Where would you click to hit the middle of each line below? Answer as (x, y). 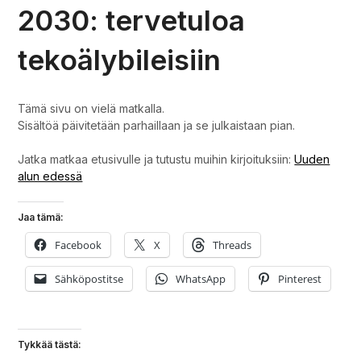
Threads (232, 245)
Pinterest (300, 278)
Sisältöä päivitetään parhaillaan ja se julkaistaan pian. (157, 125)
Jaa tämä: (41, 217)
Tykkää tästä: (50, 344)
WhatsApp (201, 278)
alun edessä (50, 176)
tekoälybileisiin (120, 59)
